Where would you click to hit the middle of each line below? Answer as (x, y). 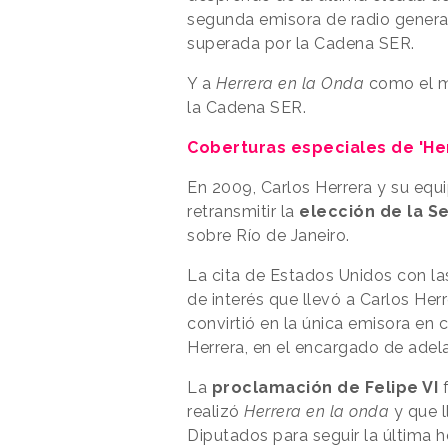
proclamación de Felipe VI (324, 387)
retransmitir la (243, 211)
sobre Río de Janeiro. (268, 235)
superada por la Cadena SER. (301, 43)
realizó (215, 411)
